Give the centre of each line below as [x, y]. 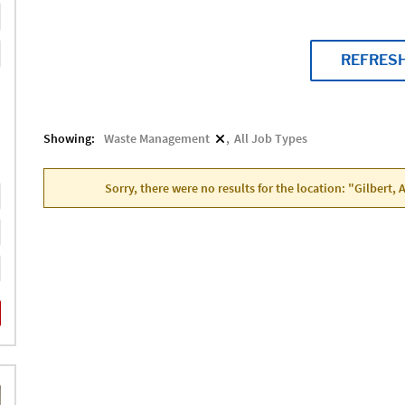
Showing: [69, 138]
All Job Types [270, 138]
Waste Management [156, 138]
